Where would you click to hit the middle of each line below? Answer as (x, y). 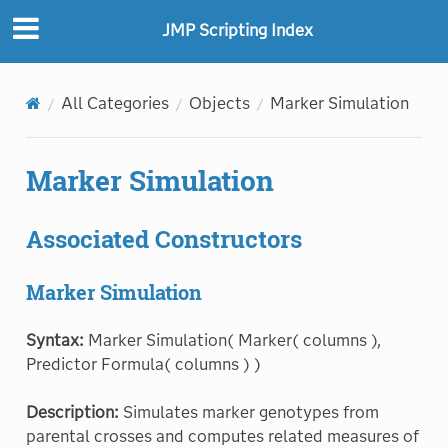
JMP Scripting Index (237, 31)
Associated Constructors (163, 238)
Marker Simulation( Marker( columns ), (232, 340)
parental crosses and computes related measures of (222, 436)
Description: (72, 412)
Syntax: (54, 340)
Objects (219, 103)
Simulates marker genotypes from (248, 412)
